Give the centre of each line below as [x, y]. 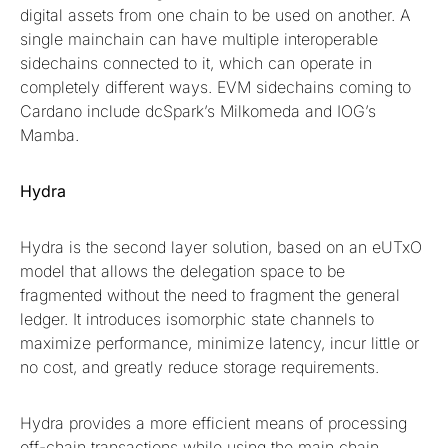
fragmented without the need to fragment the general [210, 295]
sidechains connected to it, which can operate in [196, 63]
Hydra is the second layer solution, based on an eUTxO [221, 247]
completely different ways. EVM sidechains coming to [215, 87]
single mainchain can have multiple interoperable [199, 39]
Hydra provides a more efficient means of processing [213, 423]
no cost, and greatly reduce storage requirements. [202, 367]
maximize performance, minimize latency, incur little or [219, 343]
